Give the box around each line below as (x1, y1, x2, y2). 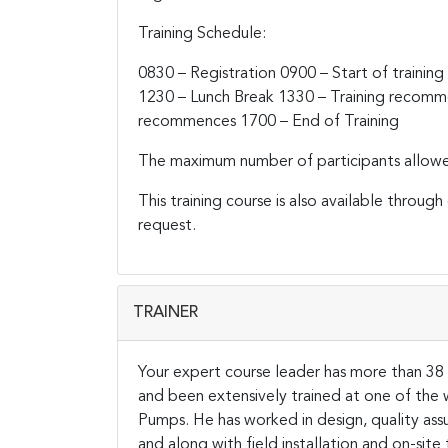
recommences (138, 113, 236, 130)
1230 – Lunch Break (138, 89, 274, 106)
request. (138, 217, 196, 234)
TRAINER (133, 304, 198, 321)
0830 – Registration (138, 65, 276, 82)
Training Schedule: (138, 25, 266, 42)
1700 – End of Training (240, 113, 399, 130)
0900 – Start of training (280, 65, 444, 82)
